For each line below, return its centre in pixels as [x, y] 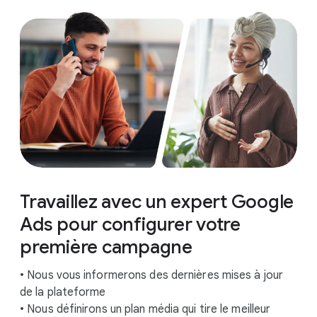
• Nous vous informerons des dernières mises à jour [152, 275]
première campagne [106, 247]
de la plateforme [63, 292]
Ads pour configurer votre [130, 224]
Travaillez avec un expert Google [157, 201]
